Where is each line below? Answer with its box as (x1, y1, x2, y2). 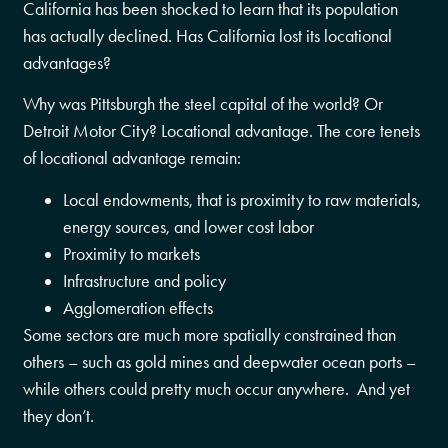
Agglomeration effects (63, 296, 214, 319)
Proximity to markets (63, 242, 201, 265)
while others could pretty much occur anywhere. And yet (23, 377, 411, 400)
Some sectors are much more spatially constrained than (23, 323, 397, 346)
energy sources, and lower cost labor (63, 215, 315, 238)
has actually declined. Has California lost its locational (23, 24, 393, 47)
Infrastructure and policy (63, 269, 227, 292)
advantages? (23, 51, 112, 74)
